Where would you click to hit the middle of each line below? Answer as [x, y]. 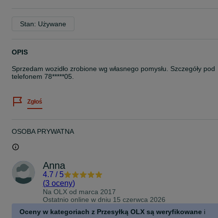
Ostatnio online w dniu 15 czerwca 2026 [104, 200]
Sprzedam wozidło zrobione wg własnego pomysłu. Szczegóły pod [113, 69]
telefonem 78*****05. [43, 76]
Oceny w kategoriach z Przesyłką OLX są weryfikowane [111, 212]
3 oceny [59, 183]
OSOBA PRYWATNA [43, 131]
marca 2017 [97, 192]
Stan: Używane [43, 24]
